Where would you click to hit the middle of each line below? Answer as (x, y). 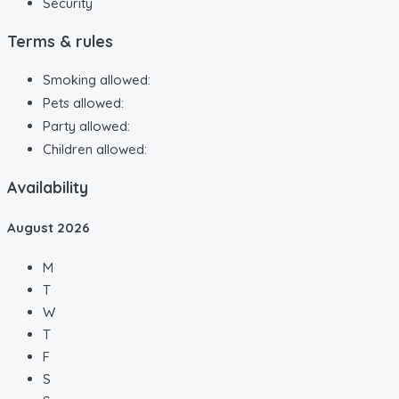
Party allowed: (86, 126)
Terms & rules (60, 41)
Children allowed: (95, 149)
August (32, 228)
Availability (48, 187)
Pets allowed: (83, 102)
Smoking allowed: (97, 79)
